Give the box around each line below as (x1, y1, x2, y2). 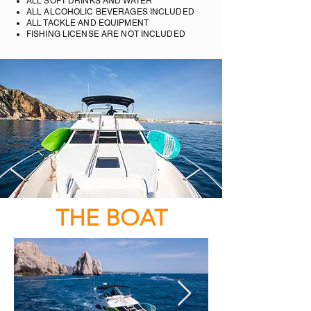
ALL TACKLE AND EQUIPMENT (26, 18, 151, 28)
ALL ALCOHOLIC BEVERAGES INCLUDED (26, 7, 194, 17)
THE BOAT (55, 205, 167, 231)
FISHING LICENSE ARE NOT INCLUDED (26, 29, 185, 39)
